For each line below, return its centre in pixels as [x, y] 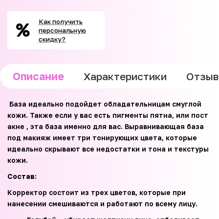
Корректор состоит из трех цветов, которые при [97, 193]
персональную [62, 31]
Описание [38, 77]
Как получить [61, 22]
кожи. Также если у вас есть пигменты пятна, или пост [108, 115]
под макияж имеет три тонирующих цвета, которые [102, 138]
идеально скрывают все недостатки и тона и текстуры [108, 149]
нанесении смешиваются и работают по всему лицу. [102, 204]
